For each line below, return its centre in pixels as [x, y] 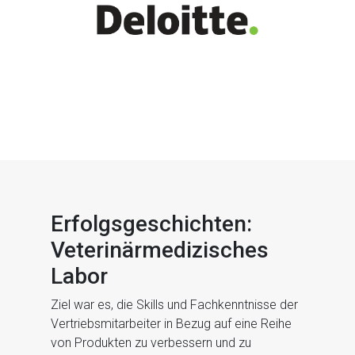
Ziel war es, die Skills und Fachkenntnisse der [174, 305]
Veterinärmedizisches [160, 250]
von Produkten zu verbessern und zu [151, 343]
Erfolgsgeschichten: [151, 224]
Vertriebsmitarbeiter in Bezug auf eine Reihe [171, 324]
